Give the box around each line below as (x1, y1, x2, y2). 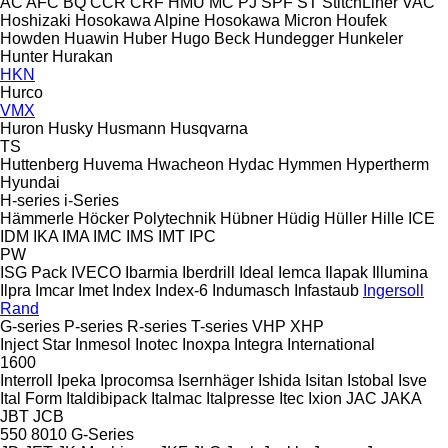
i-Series (64, 191, 119, 209)
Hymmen (278, 155, 342, 173)
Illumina (372, 263, 428, 281)
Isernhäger (178, 371, 254, 389)
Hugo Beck (171, 29, 250, 47)
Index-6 (155, 281, 208, 299)
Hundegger (254, 29, 334, 47)
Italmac (151, 389, 202, 407)
